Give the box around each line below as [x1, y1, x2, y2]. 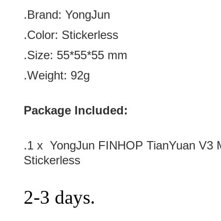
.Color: [24, 28, 62, 41]
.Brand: [24, 8, 65, 21]
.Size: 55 [24, 48, 70, 62]
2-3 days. [24, 186, 95, 208]
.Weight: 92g [24, 69, 90, 82]
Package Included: [24, 104, 128, 117]
